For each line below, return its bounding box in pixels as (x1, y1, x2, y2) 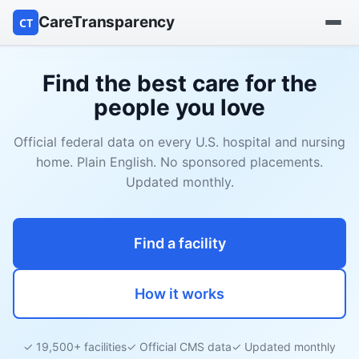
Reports (13, 189, 58, 204)
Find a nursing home (13, 103, 130, 118)
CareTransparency (38, 13, 175, 31)
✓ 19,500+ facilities (23, 340, 127, 353)
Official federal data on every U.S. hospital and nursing (14, 134, 345, 150)
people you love (94, 94, 265, 121)
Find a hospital (13, 59, 98, 75)
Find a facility (133, 235, 226, 252)
